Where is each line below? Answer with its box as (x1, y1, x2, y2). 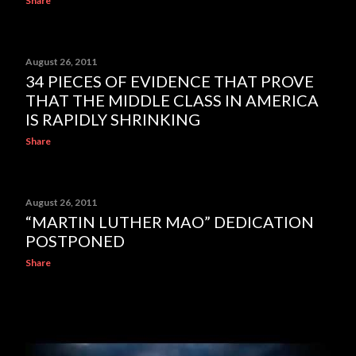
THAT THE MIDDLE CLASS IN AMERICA (25, 91, 319, 110)
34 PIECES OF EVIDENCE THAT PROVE (25, 72, 314, 91)
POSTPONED (25, 231, 125, 250)
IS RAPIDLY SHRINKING (25, 110, 200, 129)
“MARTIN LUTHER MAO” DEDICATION (25, 212, 314, 231)
